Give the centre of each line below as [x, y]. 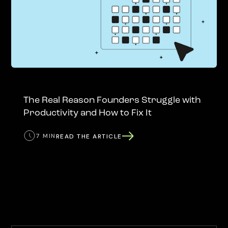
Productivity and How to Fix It [88, 113]
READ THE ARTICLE [89, 136]
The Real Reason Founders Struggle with [112, 101]
